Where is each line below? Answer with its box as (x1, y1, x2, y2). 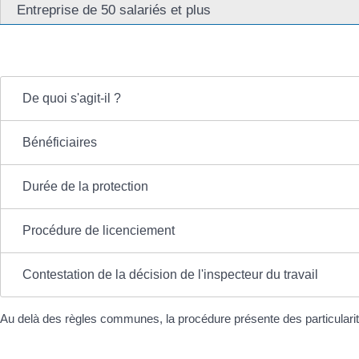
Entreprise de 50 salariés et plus (17, 2, 211, 18)
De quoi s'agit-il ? (22, 91, 121, 105)
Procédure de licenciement (22, 223, 175, 237)
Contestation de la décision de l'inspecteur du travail (22, 267, 318, 281)
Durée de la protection (22, 179, 148, 193)
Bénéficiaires (22, 135, 97, 149)
